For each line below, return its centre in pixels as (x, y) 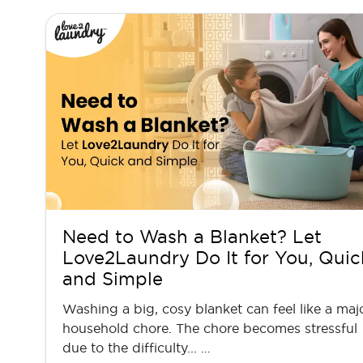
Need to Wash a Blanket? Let (192, 236)
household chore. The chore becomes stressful (210, 328)
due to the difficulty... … (137, 347)
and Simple (113, 278)
